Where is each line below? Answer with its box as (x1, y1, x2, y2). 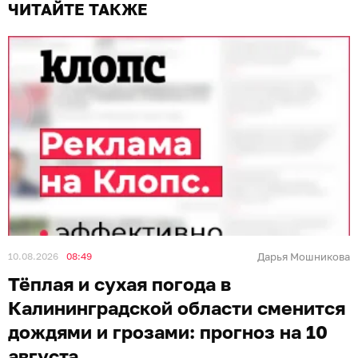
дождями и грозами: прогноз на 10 (8, 320, 328, 343)
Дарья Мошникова (257, 250, 350, 263)
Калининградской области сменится (8, 296, 345, 319)
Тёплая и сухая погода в (8, 272, 231, 295)
